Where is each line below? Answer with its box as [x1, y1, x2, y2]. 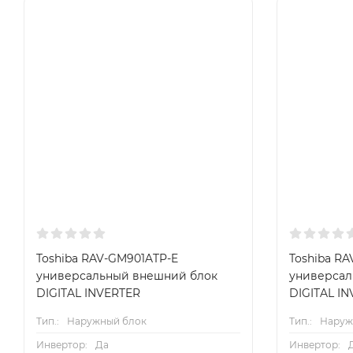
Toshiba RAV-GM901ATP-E [36, 251, 178, 266]
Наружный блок [67, 315, 147, 328]
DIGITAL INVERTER [36, 286, 140, 301]
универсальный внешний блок [36, 269, 217, 284]
